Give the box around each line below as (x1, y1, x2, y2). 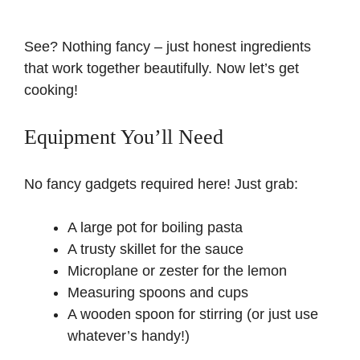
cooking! (24, 82, 78, 99)
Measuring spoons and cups (67, 284, 248, 301)
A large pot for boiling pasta (67, 219, 243, 236)
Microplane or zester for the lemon (67, 263, 287, 280)
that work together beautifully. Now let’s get (24, 60, 299, 77)
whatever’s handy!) (67, 328, 190, 345)
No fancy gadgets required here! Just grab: (24, 176, 298, 193)
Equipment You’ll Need (24, 125, 223, 149)
